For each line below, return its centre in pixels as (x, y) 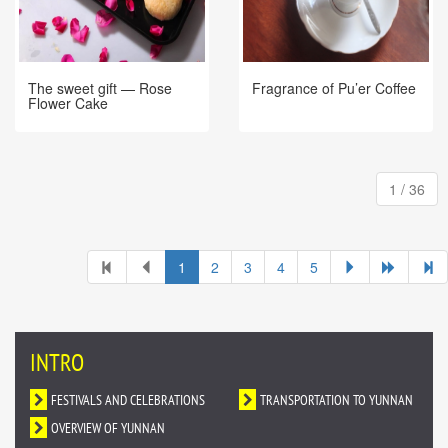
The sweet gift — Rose (100, 88)
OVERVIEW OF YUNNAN (107, 429)
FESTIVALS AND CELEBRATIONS (127, 401)
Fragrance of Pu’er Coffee (334, 87)
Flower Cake (68, 103)
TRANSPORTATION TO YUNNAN (336, 401)
